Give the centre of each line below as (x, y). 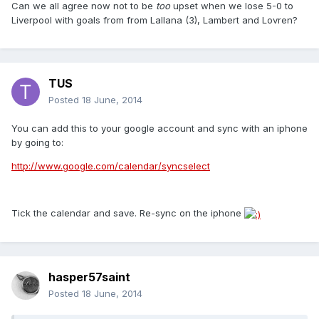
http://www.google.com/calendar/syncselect (111, 166)
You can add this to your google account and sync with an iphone (159, 129)
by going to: (37, 143)
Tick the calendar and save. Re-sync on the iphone (128, 213)
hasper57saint (89, 277)
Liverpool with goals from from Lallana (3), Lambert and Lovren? (155, 20)
